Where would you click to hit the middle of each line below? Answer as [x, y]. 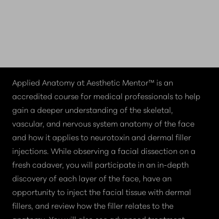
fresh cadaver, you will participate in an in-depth [100, 164]
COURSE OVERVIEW [109, 54]
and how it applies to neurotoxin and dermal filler [102, 137]
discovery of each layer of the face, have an [92, 178]
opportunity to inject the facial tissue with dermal [102, 192]
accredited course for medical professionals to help [106, 96]
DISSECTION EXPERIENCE [109, 24]
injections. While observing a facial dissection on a [104, 151]
